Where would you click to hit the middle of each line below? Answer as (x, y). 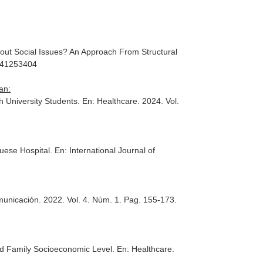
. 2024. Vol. (159, 101)
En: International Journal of (105, 150)
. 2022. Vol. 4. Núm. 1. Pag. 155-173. (108, 200)
